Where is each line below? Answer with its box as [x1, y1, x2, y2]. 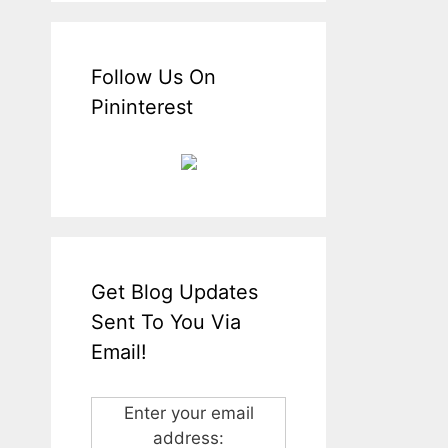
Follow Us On [91, 64, 216, 89]
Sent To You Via [91, 309, 241, 334]
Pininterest [91, 94, 193, 119]
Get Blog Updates [91, 279, 258, 304]
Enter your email [123, 402, 254, 423]
